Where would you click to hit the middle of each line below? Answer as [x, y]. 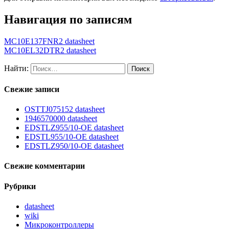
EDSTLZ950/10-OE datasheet [74, 146]
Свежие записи [32, 89]
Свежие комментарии [44, 166]
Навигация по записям [68, 19]
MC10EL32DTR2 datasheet [50, 50]
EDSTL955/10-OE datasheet [72, 137]
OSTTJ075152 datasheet [65, 109]
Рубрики [20, 186]
